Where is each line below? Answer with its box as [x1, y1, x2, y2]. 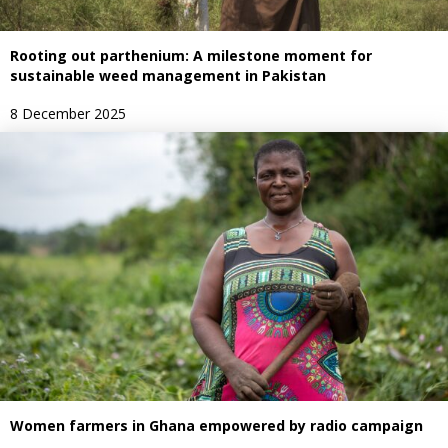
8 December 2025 [10, 104, 126, 124]
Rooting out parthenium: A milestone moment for [10, 46, 372, 66]
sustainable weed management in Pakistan [10, 66, 326, 86]
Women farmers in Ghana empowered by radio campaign [10, 416, 423, 436]
